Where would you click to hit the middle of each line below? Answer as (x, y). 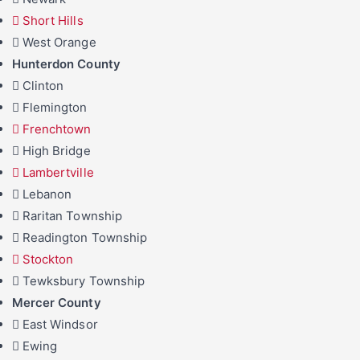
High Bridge (57, 151)
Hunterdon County (66, 64)
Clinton (43, 86)
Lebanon (47, 194)
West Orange (59, 43)
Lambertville (58, 173)
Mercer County (57, 303)
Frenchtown (57, 129)
